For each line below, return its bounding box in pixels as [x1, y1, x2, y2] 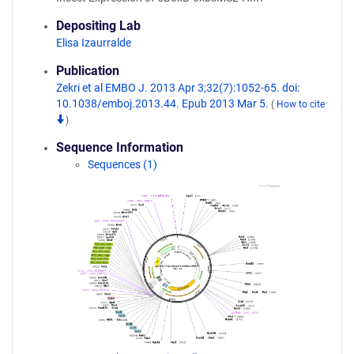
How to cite [277, 99, 325, 110]
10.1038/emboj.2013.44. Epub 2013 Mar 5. [56, 97, 271, 110]
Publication [56, 63, 119, 78]
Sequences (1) [88, 158, 157, 171]
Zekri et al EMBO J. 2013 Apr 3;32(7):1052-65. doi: [56, 81, 299, 94]
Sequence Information [56, 140, 183, 155]
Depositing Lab [56, 18, 141, 33]
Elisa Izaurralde [56, 36, 131, 49]
